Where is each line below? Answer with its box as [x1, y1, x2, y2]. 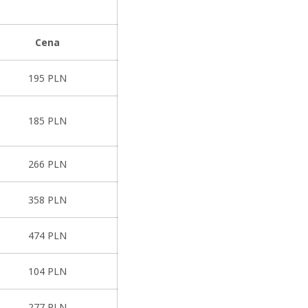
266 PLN [27, 157, 67, 171]
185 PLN [27, 113, 67, 128]
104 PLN [27, 264, 67, 278]
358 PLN [27, 192, 67, 207]
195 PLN [27, 71, 67, 85]
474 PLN [27, 228, 67, 243]
